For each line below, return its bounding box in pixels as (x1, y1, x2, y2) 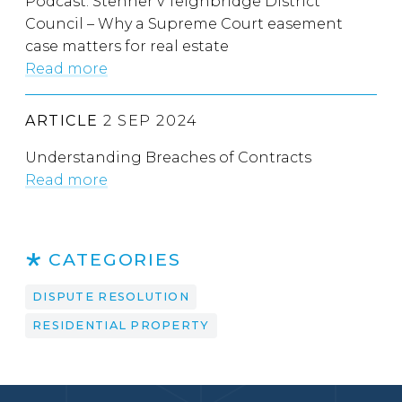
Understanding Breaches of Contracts (25, 148, 311, 166)
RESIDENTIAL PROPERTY (32, 318, 210, 332)
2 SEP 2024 (98, 111, 198, 129)
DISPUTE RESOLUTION (32, 289, 190, 303)
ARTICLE (25, 111, 99, 129)
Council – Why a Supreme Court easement (25, 14, 343, 32)
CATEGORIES (48, 248, 182, 270)
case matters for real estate (25, 37, 229, 55)
